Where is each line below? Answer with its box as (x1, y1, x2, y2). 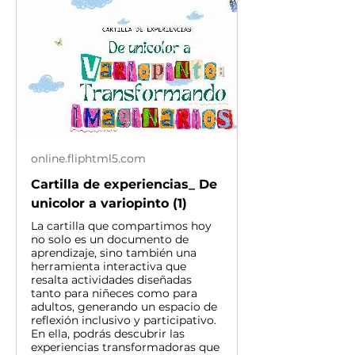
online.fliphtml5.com (31, 151, 146, 166)
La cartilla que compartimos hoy (31, 219, 212, 233)
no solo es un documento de (31, 232, 189, 246)
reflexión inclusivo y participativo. (31, 313, 216, 327)
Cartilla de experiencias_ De (31, 177, 217, 192)
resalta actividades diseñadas (31, 273, 192, 287)
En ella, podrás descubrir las (31, 326, 185, 341)
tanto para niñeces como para (31, 286, 197, 300)
